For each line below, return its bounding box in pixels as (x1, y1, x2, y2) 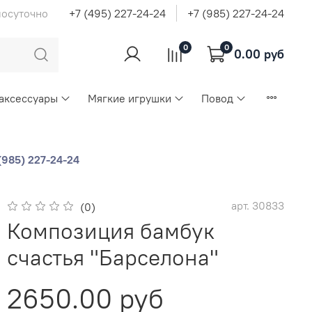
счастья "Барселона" (7, 243, 219, 272)
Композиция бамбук (7, 217, 215, 246)
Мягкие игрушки (87, 91, 171, 105)
